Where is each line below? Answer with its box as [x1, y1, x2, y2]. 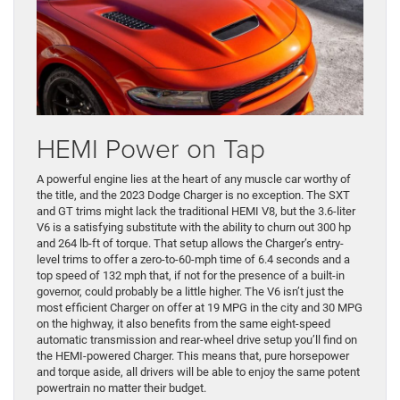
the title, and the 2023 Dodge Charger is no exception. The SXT [37, 188, 350, 203]
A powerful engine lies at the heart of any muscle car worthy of [37, 172, 351, 187]
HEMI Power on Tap [37, 129, 265, 167]
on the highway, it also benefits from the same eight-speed [37, 317, 330, 331]
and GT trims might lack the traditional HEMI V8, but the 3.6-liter [37, 204, 355, 219]
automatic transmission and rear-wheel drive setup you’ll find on [37, 333, 357, 347]
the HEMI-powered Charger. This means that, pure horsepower [37, 349, 349, 363]
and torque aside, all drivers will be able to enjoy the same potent [37, 365, 360, 379]
